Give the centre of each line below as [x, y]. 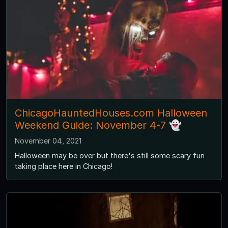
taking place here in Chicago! [64, 166]
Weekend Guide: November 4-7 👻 [98, 125]
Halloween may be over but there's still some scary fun [110, 155]
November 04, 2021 [48, 140]
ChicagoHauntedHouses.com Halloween [111, 113]
